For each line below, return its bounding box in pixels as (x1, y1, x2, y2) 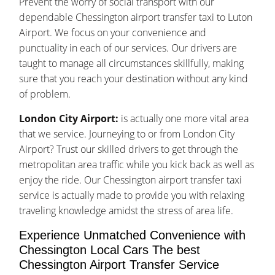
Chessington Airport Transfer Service (19, 258, 220, 272)
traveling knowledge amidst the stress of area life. (19, 204, 234, 218)
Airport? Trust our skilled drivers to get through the (19, 142, 239, 157)
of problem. (19, 87, 71, 101)
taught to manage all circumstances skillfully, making (19, 56, 244, 71)
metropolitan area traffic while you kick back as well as (19, 158, 255, 172)
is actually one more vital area (121, 112, 249, 126)
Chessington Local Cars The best (19, 243, 201, 257)
